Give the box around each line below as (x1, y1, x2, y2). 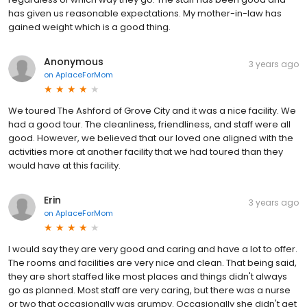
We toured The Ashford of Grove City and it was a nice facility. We (8, 103, 296, 117)
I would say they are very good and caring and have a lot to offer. (8, 242, 297, 256)
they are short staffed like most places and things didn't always (8, 269, 287, 283)
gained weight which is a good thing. (8, 20, 171, 34)
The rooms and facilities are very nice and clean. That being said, (8, 256, 297, 269)
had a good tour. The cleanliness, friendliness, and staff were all (8, 117, 291, 131)
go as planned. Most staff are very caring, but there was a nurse (8, 283, 291, 297)
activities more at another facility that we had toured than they (8, 145, 283, 158)
